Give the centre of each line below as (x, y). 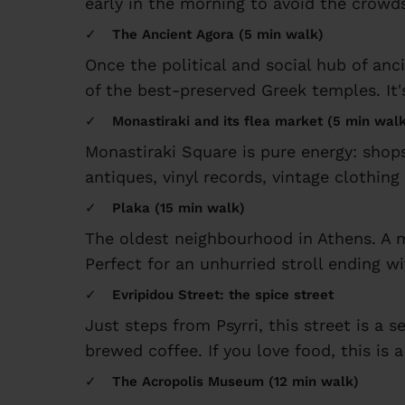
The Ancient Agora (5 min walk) (218, 34)
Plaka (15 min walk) (179, 207)
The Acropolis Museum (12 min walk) (235, 381)
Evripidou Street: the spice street (223, 294)
